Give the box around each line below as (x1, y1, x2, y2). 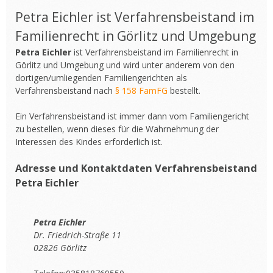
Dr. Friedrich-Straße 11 (34, 229, 121, 241)
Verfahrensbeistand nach (15, 85, 115, 96)
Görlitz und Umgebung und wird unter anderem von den (15, 59, 235, 71)
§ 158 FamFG (115, 85, 170, 96)
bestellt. (170, 85, 200, 96)
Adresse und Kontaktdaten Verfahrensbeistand (15, 161, 257, 175)
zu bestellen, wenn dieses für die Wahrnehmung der (15, 123, 219, 135)
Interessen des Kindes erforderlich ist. (15, 136, 163, 147)
